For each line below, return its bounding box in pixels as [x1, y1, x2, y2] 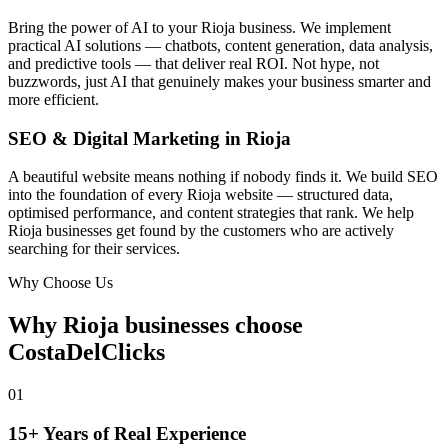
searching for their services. [8, 240, 180, 258]
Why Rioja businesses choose [8, 312, 303, 339]
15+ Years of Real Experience [8, 422, 246, 444]
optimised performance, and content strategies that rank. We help [8, 204, 414, 222]
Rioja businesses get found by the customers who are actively [8, 222, 394, 240]
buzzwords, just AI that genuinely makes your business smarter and [8, 72, 431, 90]
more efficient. [8, 90, 99, 108]
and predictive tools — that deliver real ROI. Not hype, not [8, 54, 379, 72]
